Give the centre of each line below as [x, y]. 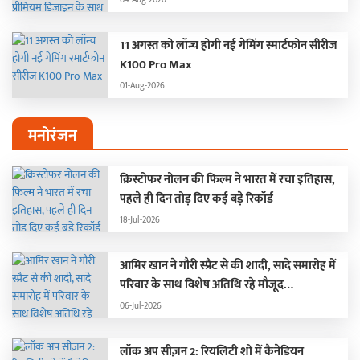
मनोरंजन [53, 135]
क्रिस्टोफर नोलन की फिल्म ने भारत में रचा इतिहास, [228, 179]
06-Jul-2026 [141, 306]
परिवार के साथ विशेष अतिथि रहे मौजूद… [207, 284]
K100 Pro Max [156, 64]
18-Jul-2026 [140, 220]
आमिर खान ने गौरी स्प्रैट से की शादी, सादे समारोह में [228, 265]
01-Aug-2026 [143, 86]
